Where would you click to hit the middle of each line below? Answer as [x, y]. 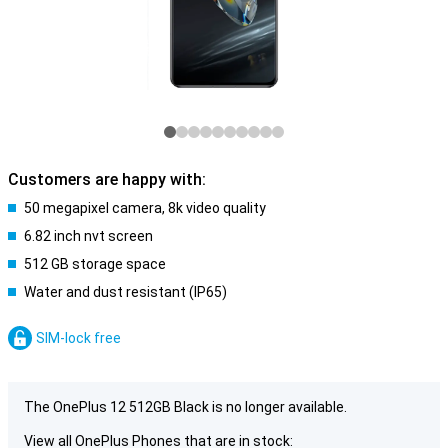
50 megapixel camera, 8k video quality [145, 208]
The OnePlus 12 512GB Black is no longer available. [185, 407]
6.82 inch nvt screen [88, 236]
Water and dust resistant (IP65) [125, 292]
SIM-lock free [78, 338]
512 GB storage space [95, 264]
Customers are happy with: [107, 179]
